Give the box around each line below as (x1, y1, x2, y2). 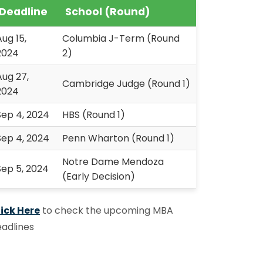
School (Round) (65, 5, 150, 19)
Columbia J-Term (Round (62, 32, 180, 45)
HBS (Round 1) (62, 108, 125, 122)
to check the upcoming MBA (40, 204, 173, 217)
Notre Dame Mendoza (62, 155, 164, 168)
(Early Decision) (62, 170, 135, 183)
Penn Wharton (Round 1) (62, 131, 174, 145)
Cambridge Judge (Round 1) (62, 77, 190, 90)
